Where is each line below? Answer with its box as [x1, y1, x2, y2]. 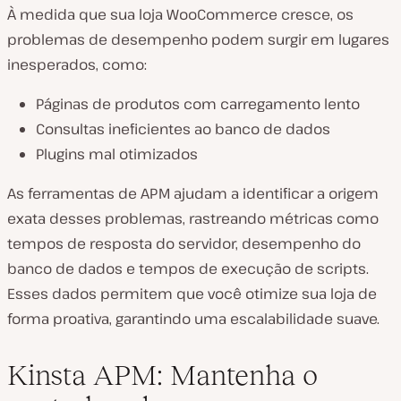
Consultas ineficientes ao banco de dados [36, 118, 330, 139]
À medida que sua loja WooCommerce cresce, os [7, 4, 354, 24]
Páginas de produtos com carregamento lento [36, 93, 360, 114]
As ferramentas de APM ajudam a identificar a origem [7, 183, 379, 203]
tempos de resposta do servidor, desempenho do [7, 233, 361, 253]
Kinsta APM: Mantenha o [7, 358, 318, 391]
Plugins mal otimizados [36, 143, 198, 164]
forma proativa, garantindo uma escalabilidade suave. [7, 308, 380, 328]
